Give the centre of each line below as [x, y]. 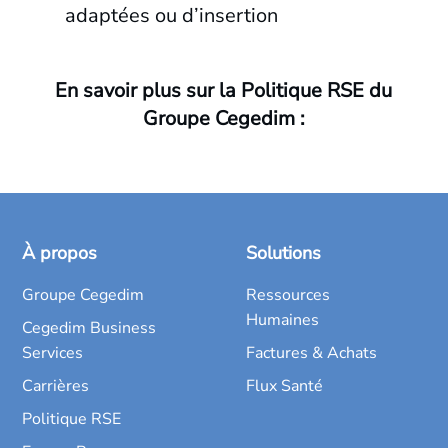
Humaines [282, 319]
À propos [60, 252]
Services [53, 352]
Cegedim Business [89, 327]
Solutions [283, 252]
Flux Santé [284, 385]
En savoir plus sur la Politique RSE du [224, 90]
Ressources [288, 294]
